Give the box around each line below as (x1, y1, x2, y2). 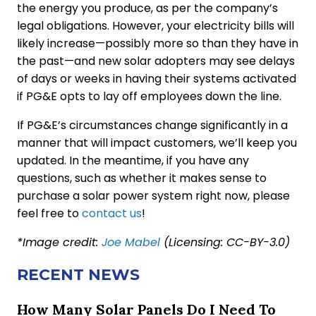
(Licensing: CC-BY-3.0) (160, 233, 290, 250)
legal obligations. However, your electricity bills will (17, 17, 294, 34)
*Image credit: (17, 233, 102, 250)
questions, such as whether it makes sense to (17, 169, 267, 186)
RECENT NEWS (17, 265, 140, 284)
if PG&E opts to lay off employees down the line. (17, 87, 281, 104)
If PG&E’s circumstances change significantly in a (17, 116, 288, 133)
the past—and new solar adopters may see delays (17, 52, 295, 69)
